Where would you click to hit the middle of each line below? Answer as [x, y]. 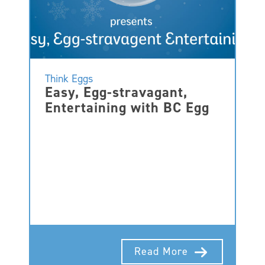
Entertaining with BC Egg [127, 108]
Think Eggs [69, 79]
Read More [163, 251]
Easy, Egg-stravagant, [116, 92]
